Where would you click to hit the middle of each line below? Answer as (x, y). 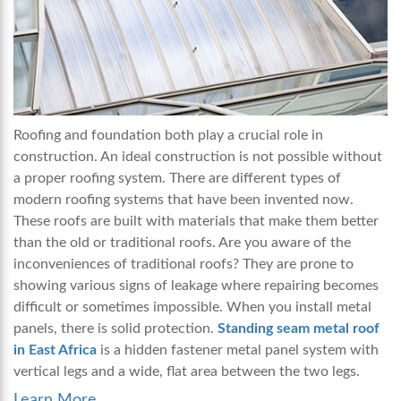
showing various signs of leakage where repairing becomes (196, 286)
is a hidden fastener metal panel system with (238, 350)
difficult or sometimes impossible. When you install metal (192, 307)
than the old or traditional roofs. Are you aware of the (182, 243)
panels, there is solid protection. (115, 329)
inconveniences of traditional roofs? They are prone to (183, 264)
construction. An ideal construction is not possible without (198, 157)
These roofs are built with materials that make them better (196, 222)
